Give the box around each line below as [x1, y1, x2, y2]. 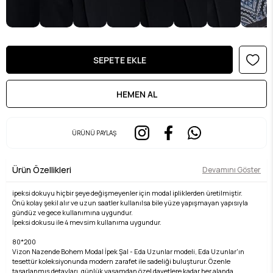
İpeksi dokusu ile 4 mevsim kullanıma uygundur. [12, 218, 161, 227]
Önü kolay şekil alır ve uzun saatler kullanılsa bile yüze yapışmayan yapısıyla [12, 198, 248, 207]
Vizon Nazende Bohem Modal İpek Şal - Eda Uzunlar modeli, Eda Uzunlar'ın [12, 247, 244, 256]
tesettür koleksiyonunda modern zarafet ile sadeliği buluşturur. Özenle [12, 257, 230, 266]
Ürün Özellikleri [12, 164, 71, 175]
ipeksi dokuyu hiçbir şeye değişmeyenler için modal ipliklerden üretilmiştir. [12, 188, 243, 197]
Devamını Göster [202, 165, 261, 175]
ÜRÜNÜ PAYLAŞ [72, 129, 116, 137]
